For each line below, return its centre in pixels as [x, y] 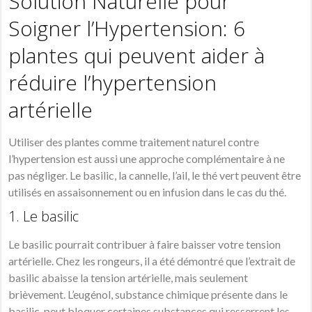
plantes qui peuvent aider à [137, 56]
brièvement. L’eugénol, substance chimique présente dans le [148, 295]
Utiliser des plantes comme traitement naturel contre [134, 142]
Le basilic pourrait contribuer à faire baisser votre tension [145, 244]
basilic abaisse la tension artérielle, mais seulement [128, 278]
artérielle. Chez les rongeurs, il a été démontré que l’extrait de [152, 261]
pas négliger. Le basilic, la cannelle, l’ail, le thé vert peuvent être [155, 175]
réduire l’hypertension [113, 83]
